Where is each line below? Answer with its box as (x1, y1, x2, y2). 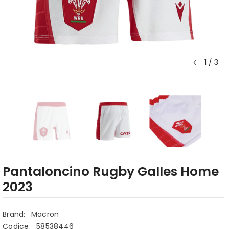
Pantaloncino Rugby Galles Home (3, 163, 219, 181)
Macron (31, 209, 59, 220)
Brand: (3, 209, 26, 220)
